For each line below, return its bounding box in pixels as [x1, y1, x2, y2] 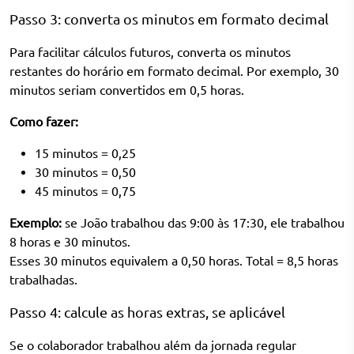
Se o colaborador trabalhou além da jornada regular [9, 337, 296, 352]
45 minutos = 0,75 [35, 183, 136, 198]
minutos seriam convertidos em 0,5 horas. [9, 82, 244, 97]
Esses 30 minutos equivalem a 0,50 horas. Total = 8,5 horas [9, 253, 338, 268]
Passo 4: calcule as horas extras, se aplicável [9, 303, 285, 320]
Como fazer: [9, 114, 78, 129]
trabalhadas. [9, 272, 77, 287]
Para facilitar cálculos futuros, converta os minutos [9, 44, 291, 59]
